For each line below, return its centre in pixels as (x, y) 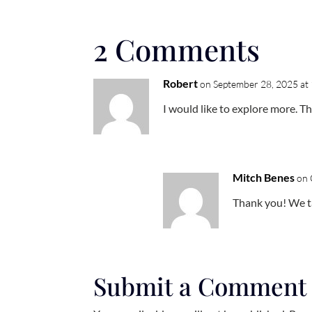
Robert (181, 84)
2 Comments (177, 50)
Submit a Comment (200, 286)
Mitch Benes (264, 178)
